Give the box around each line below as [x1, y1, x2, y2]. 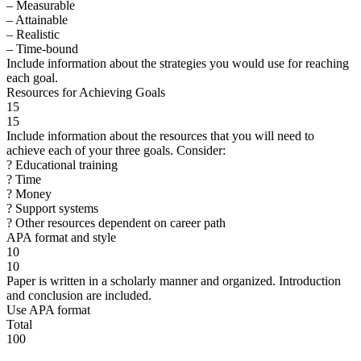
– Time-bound [6, 41, 78, 56]
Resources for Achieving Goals [6, 85, 165, 99]
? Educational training [6, 157, 118, 172]
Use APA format [6, 302, 90, 317]
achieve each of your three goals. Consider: [6, 143, 226, 157]
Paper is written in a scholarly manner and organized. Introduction [6, 273, 341, 288]
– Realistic [6, 27, 60, 41]
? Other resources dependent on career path [6, 215, 226, 230]
